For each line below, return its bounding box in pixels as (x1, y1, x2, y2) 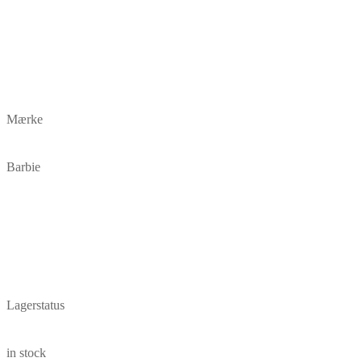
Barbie (6, 160, 40, 175)
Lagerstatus (6, 298, 65, 313)
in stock (6, 346, 46, 360)
